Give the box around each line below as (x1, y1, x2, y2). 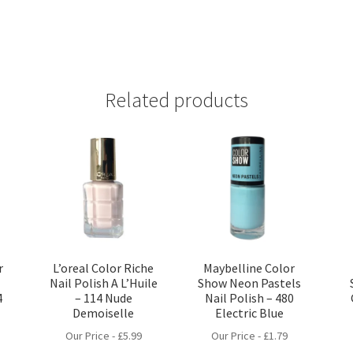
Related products (105, 87, 248, 113)
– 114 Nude (74, 289, 132, 306)
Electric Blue (214, 304, 284, 321)
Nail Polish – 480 (204, 289, 294, 306)
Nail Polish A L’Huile (49, 274, 158, 291)
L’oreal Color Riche (53, 259, 154, 276)
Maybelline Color (203, 259, 295, 276)
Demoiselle (72, 304, 135, 321)
